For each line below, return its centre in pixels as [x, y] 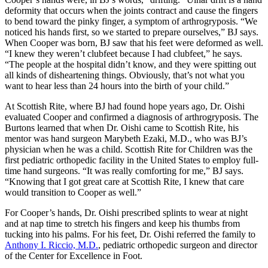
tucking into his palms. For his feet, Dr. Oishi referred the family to [130, 234]
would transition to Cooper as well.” [73, 193]
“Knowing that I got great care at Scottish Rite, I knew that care [124, 182]
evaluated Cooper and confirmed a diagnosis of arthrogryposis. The [132, 117]
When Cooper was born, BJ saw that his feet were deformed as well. [134, 43]
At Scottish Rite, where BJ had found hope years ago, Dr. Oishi [125, 106]
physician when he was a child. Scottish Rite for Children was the [129, 150]
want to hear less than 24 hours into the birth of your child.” [117, 86]
